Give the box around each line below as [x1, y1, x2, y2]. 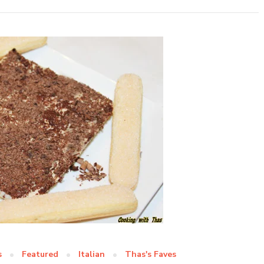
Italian [78, 248, 105, 260]
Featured [22, 248, 58, 260]
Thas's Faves [125, 248, 176, 260]
